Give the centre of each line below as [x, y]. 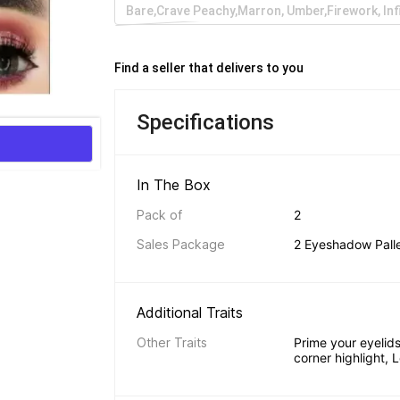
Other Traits [172, 342]
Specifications [205, 122]
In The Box [176, 185]
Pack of [159, 215]
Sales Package [181, 244]
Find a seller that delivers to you [210, 68]
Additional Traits [192, 312]
